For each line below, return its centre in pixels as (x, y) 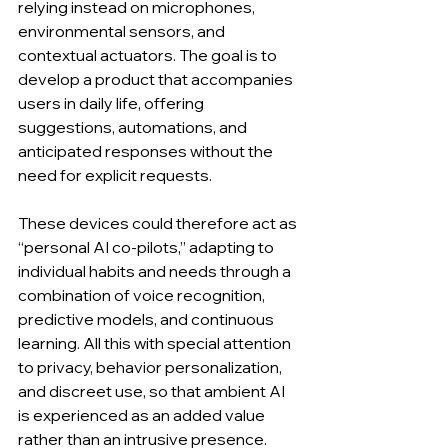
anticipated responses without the (147, 151)
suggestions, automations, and (134, 127)
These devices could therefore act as (159, 223)
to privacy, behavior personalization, (151, 367)
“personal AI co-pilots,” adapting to (147, 247)
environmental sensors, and (123, 31)
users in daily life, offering (112, 103)
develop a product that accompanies (157, 79)
